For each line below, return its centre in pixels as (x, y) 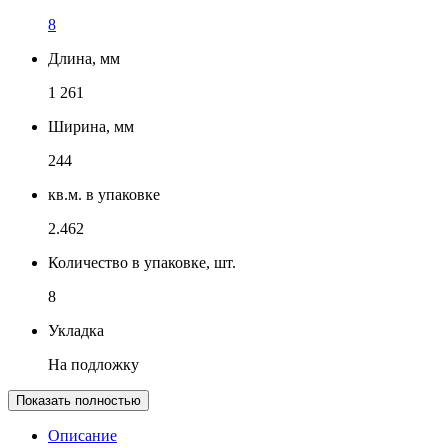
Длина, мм (84, 58)
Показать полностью (78, 400)
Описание (82, 435)
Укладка (76, 330)
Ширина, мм (91, 126)
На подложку (93, 364)
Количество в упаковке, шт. (142, 262)
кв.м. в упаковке (104, 194)
